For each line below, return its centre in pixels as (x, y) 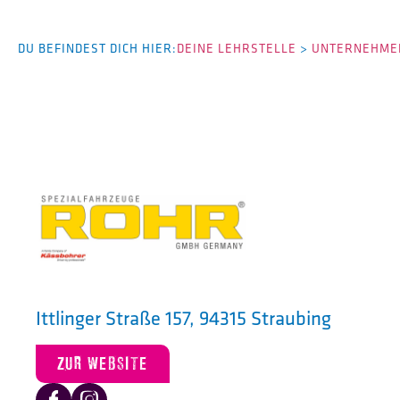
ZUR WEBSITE (103, 363)
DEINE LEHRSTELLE (237, 48)
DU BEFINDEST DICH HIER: (97, 48)
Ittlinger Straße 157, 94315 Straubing (183, 318)
